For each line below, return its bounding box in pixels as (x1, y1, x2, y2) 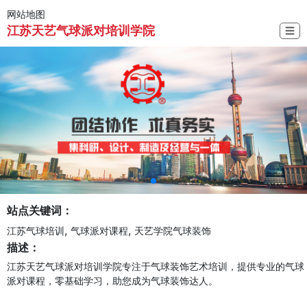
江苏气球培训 (7, 224, 64, 236)
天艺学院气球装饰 (134, 224, 211, 236)
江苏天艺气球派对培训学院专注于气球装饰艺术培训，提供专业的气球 (7, 260, 304, 272)
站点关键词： (7, 203, 73, 217)
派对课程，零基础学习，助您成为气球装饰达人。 (7, 274, 218, 286)
